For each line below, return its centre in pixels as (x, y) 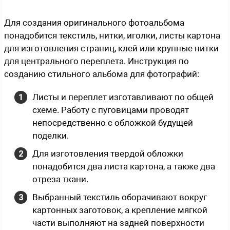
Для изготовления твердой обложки (108, 153)
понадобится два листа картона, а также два (124, 166)
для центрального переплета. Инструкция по (97, 61)
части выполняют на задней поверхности (118, 223)
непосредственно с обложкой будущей (113, 122)
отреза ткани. (60, 179)
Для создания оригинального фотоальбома (94, 22)
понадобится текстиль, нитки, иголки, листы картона (112, 35)
